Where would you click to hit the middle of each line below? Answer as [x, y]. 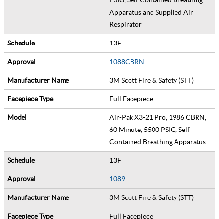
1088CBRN [127, 61]
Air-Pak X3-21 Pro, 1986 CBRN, [158, 117]
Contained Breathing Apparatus [159, 142]
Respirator [127, 24]
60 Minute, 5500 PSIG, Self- [151, 129]
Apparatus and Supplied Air [151, 12]
